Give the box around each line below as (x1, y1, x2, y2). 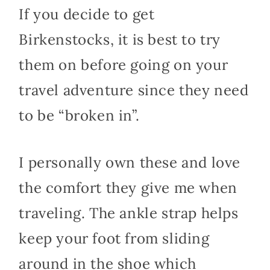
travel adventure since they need (19, 80, 249, 99)
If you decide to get (19, 4, 155, 24)
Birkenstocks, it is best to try (19, 30, 221, 49)
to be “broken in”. (19, 105, 140, 125)
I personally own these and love (19, 152, 240, 172)
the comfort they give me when (19, 178, 237, 197)
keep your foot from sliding (19, 228, 210, 248)
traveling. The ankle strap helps (19, 203, 239, 222)
